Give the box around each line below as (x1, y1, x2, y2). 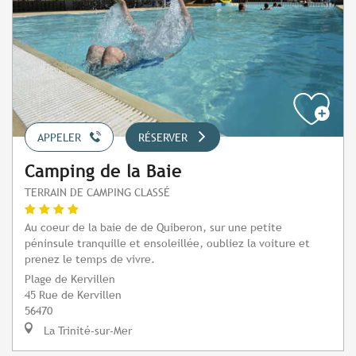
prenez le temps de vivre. (25, 252, 155, 266)
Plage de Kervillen (25, 272, 115, 286)
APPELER (37, 131, 81, 145)
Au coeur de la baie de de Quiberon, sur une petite (25, 220, 282, 234)
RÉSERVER (138, 131, 188, 145)
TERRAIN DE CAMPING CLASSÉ (25, 185, 170, 199)
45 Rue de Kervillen (25, 288, 122, 302)
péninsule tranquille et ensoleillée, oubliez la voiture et (25, 236, 310, 250)
